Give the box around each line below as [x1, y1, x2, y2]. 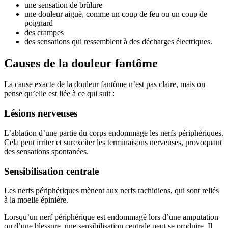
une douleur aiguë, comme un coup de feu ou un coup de [24, 9, 207, 18]
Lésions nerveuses [4, 108, 77, 119]
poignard [24, 18, 53, 27]
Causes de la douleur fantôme [4, 56, 158, 70]
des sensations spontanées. [4, 147, 89, 156]
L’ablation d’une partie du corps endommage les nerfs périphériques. [4, 128, 223, 137]
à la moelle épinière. [4, 195, 68, 205]
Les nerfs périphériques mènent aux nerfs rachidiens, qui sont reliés [4, 186, 219, 195]
